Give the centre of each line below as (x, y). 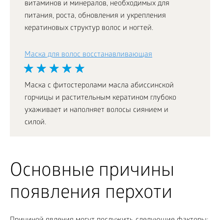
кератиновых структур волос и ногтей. (89, 29)
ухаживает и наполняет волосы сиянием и (96, 111)
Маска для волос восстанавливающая (88, 55)
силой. (35, 123)
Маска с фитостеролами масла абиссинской (99, 86)
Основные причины (92, 172)
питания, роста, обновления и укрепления (95, 16)
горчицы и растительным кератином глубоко (100, 98)
